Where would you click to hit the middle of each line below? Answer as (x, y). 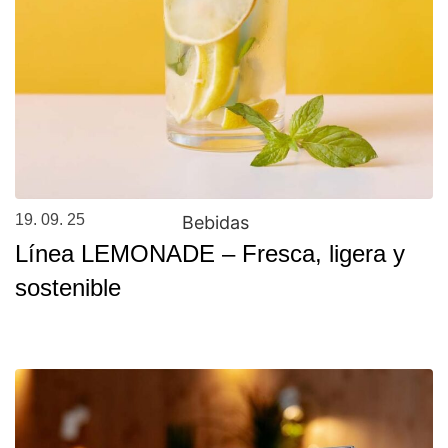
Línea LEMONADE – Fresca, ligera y (210, 254)
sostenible (68, 288)
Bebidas (216, 223)
